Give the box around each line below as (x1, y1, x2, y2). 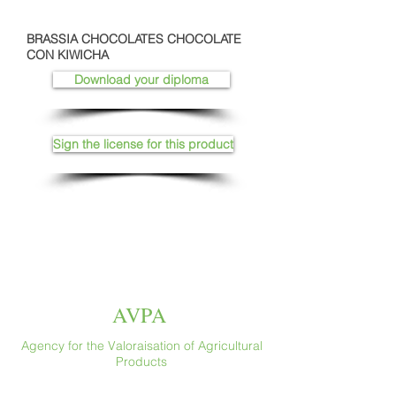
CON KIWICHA (27, 47, 109, 63)
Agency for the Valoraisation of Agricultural (20, 338, 263, 354)
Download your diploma (74, 72, 209, 88)
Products (116, 354, 167, 369)
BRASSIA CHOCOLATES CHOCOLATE (27, 31, 241, 47)
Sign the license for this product (53, 136, 233, 152)
